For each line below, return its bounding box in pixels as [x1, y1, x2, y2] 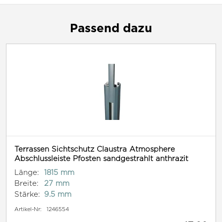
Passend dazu [70, 21, 152, 35]
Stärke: [14, 190, 40, 198]
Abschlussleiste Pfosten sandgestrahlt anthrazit [14, 155, 188, 163]
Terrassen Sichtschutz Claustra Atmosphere [14, 145, 175, 153]
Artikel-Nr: [14, 206, 42, 213]
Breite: [14, 179, 39, 187]
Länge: [14, 168, 39, 176]
